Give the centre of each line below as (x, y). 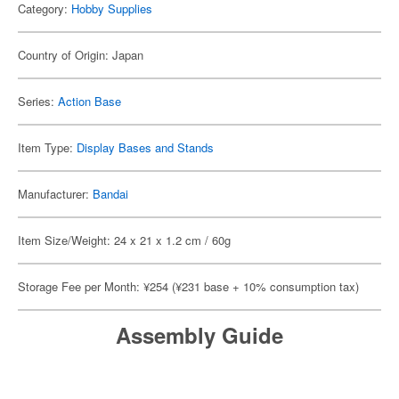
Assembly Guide (199, 335)
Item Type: (47, 147)
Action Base (90, 101)
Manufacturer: (55, 194)
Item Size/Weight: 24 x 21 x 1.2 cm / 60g (124, 240)
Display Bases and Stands (145, 147)
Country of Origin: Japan (81, 55)
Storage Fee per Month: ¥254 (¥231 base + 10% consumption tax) (188, 286)
